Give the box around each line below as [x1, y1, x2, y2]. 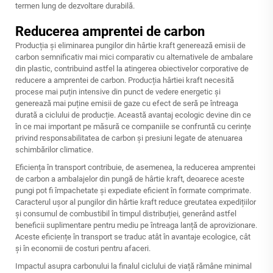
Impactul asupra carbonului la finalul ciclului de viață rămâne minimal [15, 261, 252, 271]
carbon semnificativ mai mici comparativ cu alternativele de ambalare [15, 52, 253, 62]
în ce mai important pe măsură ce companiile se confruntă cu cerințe [15, 122, 251, 131]
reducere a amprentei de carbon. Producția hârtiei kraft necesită [15, 76, 234, 85]
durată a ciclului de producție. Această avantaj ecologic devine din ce [15, 110, 251, 119]
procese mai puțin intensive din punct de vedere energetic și [15, 87, 221, 96]
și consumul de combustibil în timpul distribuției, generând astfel [15, 209, 236, 218]
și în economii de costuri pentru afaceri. [15, 244, 151, 253]
